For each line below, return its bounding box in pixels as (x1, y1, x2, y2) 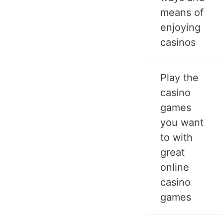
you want (160, 116, 204, 129)
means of (160, 6, 204, 19)
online (160, 161, 189, 174)
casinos (160, 36, 196, 49)
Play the (160, 72, 199, 84)
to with (160, 131, 193, 144)
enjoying (160, 21, 201, 34)
